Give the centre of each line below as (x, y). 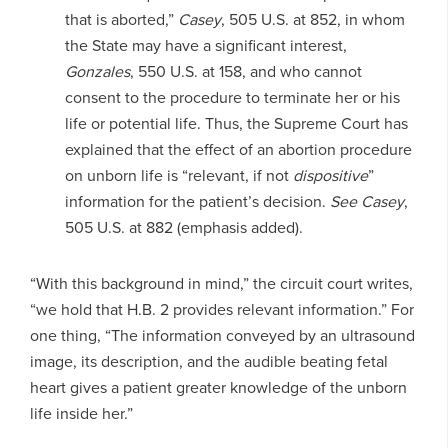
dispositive (330, 175)
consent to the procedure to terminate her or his (232, 97)
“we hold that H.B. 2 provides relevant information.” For (222, 309)
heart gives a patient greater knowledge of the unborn (218, 387)
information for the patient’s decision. (197, 201)
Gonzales (97, 71)
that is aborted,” (121, 19)
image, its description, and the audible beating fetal (209, 361)
